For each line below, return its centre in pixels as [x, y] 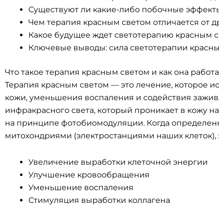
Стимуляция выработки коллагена [99, 200]
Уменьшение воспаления [81, 187]
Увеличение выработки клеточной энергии [118, 162]
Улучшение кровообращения [89, 175]
